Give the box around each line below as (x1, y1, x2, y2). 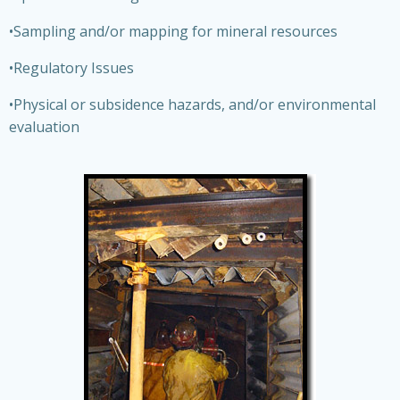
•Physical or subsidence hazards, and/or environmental (9, 95, 376, 114)
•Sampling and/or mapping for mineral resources (9, 21, 337, 41)
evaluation (9, 117, 79, 137)
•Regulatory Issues (9, 58, 134, 78)
